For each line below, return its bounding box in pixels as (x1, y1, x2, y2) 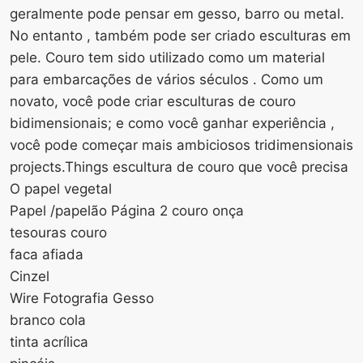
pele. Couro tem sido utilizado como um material (10, 49, 325, 66)
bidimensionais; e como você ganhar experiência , (10, 114, 335, 131)
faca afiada (10, 246, 83, 263)
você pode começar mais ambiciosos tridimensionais (10, 136, 353, 153)
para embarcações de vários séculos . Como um (10, 70, 323, 88)
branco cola (10, 311, 86, 328)
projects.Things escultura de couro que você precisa (10, 158, 348, 175)
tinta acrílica (10, 333, 88, 350)
